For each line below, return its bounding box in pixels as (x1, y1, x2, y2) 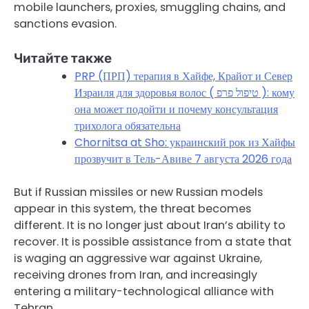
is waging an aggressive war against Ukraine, (14, 250, 262, 266)
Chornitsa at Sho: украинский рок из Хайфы (74, 134, 295, 150)
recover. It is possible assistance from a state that (14, 233, 292, 250)
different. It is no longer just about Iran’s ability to (14, 217, 286, 233)
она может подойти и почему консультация (74, 101, 278, 117)
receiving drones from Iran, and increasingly (14, 266, 257, 283)
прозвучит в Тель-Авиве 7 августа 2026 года (74, 150, 292, 167)
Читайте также (14, 50, 112, 66)
